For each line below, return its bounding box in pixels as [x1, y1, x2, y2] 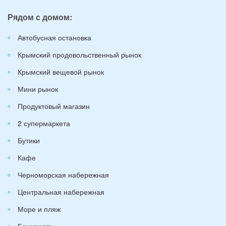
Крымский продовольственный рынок [18, 49, 141, 60]
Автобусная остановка [18, 32, 91, 42]
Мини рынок [18, 83, 58, 94]
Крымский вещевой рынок [18, 66, 104, 77]
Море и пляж [18, 203, 61, 214]
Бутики [18, 135, 40, 145]
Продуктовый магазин [18, 100, 90, 111]
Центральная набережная [18, 186, 104, 197]
